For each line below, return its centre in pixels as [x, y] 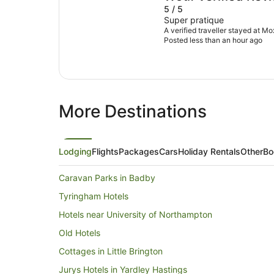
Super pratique [194, 20]
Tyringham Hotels [94, 196]
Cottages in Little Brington [111, 251]
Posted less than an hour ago [213, 40]
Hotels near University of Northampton [135, 214]
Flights [105, 151]
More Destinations [133, 111]
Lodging [75, 151]
